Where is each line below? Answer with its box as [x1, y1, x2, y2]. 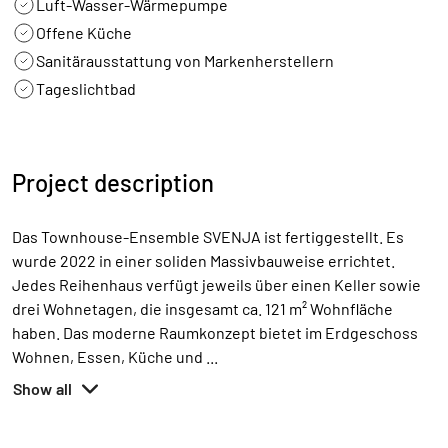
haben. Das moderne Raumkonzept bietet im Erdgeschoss [12, 323, 418, 342]
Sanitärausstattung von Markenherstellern [36, 51, 334, 70]
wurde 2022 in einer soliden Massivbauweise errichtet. [12, 251, 395, 270]
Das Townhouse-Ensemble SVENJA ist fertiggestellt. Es [12, 227, 404, 246]
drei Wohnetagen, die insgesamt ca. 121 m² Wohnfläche [12, 299, 393, 318]
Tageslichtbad [36, 79, 136, 98]
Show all [13, 379, 73, 398]
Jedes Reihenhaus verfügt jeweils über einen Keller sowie [12, 275, 421, 294]
